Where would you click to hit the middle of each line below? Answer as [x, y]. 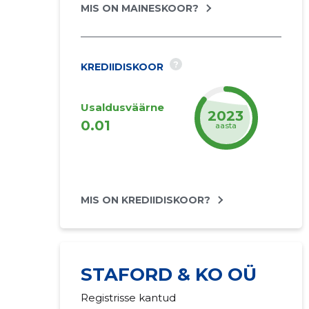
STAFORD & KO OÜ [168, 275]
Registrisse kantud [128, 298]
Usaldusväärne [122, 107]
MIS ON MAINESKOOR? [139, 8]
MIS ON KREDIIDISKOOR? [145, 200]
